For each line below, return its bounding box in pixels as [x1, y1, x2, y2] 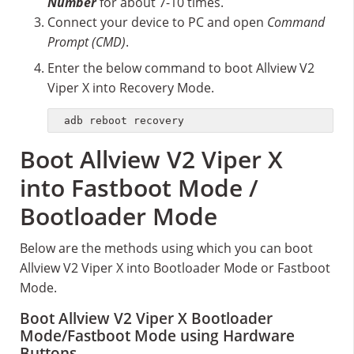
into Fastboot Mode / [20, 171, 258, 204]
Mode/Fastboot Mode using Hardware [20, 325, 295, 346]
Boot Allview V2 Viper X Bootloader [20, 307, 273, 329]
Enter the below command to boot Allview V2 [47, 59, 314, 77]
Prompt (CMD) [47, 33, 126, 51]
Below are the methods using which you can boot [20, 239, 313, 257]
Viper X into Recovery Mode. [47, 79, 214, 97]
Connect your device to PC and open [47, 13, 267, 32]
